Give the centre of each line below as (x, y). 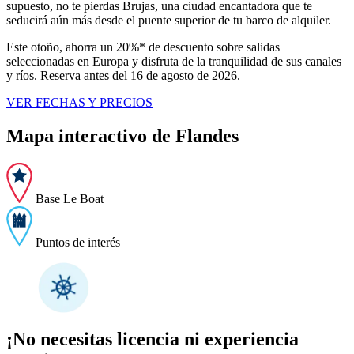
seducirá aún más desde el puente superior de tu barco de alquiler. (169, 20)
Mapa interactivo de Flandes (122, 136)
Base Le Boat (68, 198)
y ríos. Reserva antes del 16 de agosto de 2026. (123, 75)
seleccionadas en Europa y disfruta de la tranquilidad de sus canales (174, 61)
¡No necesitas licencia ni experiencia (153, 339)
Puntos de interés (76, 242)
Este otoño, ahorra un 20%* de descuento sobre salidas (143, 47)
